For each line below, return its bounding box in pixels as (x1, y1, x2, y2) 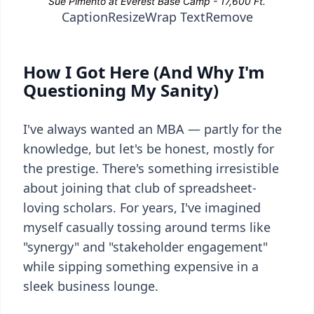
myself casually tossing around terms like (23, 219, 271, 235)
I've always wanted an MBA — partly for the (23, 121, 282, 137)
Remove (205, 8, 253, 25)
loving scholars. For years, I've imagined (23, 199, 261, 216)
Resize (107, 8, 145, 25)
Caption (61, 8, 108, 25)
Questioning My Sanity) (23, 78, 219, 102)
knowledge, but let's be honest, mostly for (23, 140, 274, 157)
